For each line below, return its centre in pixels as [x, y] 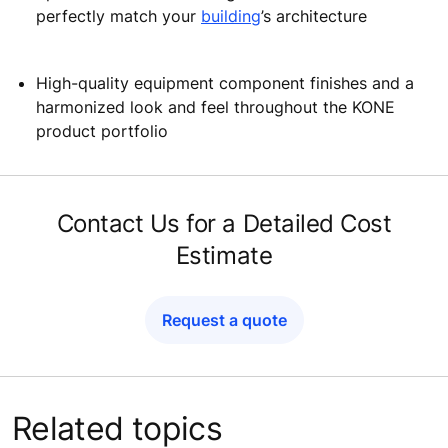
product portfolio [102, 131]
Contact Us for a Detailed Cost [224, 224]
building [231, 16]
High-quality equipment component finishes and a [225, 83]
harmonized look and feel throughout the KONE [215, 107]
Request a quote [224, 320]
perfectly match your [118, 16]
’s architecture [314, 16]
